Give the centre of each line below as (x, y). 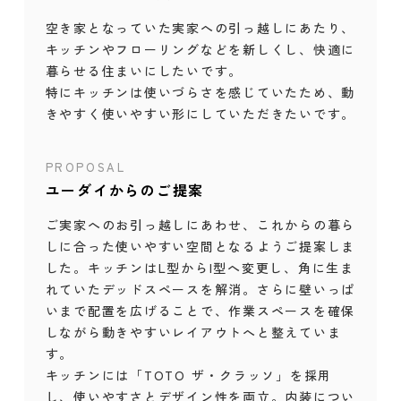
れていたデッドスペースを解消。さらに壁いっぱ (200, 289)
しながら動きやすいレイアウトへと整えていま (193, 332)
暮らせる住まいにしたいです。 (144, 71)
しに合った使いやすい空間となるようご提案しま (200, 246)
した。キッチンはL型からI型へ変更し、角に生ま (200, 267)
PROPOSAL (85, 166)
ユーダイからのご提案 (125, 189)
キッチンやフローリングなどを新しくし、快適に (200, 50)
